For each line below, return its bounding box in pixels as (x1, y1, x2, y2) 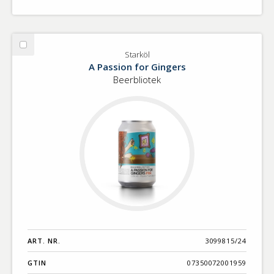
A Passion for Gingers (88, 60, 186, 73)
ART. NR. (28, 236, 61, 246)
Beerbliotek (113, 73, 161, 86)
